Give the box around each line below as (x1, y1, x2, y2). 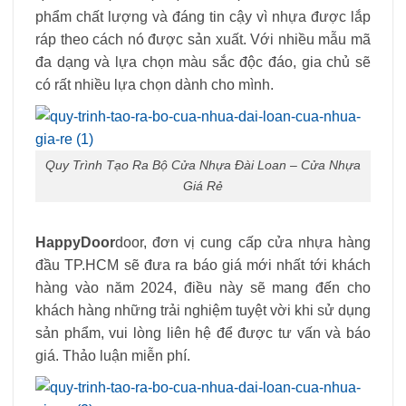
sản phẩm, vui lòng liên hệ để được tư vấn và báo (35, 325, 371, 342)
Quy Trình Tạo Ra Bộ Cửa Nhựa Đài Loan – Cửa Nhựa (45, 158, 361, 173)
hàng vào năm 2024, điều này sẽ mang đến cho (35, 280, 371, 296)
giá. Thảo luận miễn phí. (35, 348, 190, 364)
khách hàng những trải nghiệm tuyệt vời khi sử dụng (35, 303, 371, 319)
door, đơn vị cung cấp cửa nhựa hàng (115, 235, 371, 251)
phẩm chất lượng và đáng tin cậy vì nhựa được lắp (35, 9, 371, 24)
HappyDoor (35, 235, 115, 251)
